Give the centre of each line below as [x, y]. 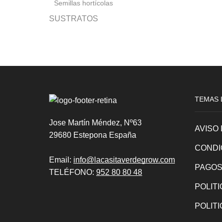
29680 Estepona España [93, 135]
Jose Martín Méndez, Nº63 [95, 123]
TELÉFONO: [73, 172]
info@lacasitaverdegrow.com [124, 160]
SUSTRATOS [74, 18]
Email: [61, 160]
